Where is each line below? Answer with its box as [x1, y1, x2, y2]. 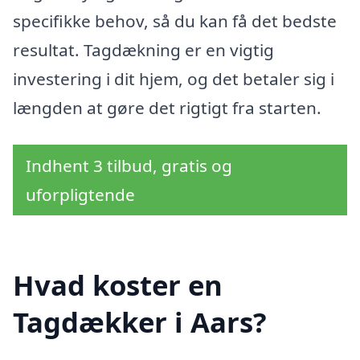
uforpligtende [26, 182, 135, 206]
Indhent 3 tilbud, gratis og [26, 153, 232, 177]
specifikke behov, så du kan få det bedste [13, 9, 337, 32]
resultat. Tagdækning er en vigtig [13, 38, 274, 61]
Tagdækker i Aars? [13, 303, 267, 342]
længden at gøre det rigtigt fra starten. [13, 96, 321, 119]
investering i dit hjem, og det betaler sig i [13, 67, 334, 90]
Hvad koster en [13, 266, 223, 305]
